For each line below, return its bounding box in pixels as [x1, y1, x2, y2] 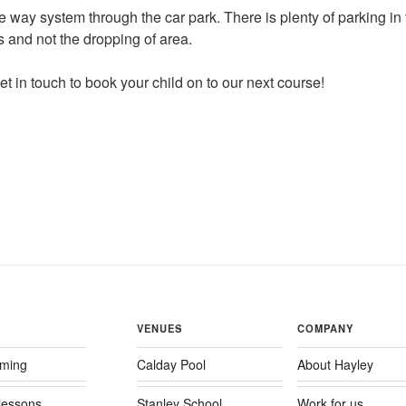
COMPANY [296, 320, 354, 335]
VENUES [136, 320, 183, 335]
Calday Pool [136, 354, 206, 373]
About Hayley [296, 354, 373, 373]
